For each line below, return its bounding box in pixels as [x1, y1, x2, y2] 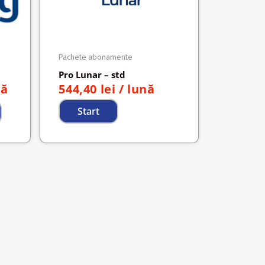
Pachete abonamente [59, 51, 133, 62]
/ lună [119, 80, 155, 97]
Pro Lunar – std [59, 68, 126, 80]
